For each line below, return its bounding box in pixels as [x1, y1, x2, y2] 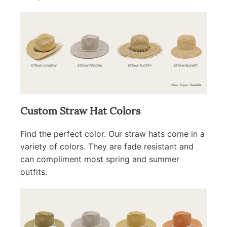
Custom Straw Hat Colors [20, 102, 140, 118]
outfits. [20, 166, 47, 177]
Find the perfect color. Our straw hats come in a [20, 128, 205, 139]
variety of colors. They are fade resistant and [20, 141, 194, 152]
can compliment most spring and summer [20, 154, 179, 164]
